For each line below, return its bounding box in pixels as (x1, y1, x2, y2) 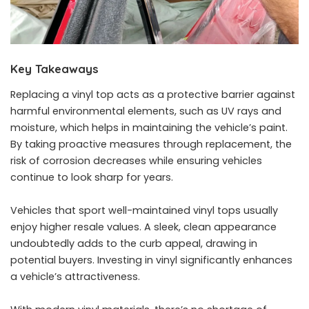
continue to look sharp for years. (10, 170, 173, 185)
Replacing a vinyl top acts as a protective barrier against (10, 88, 295, 102)
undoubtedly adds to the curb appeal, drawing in (10, 237, 257, 251)
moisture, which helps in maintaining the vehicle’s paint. (10, 121, 288, 135)
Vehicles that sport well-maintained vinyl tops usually (10, 203, 278, 218)
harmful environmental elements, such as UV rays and (10, 104, 281, 119)
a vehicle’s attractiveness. (10, 270, 140, 284)
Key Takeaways (10, 61, 99, 76)
